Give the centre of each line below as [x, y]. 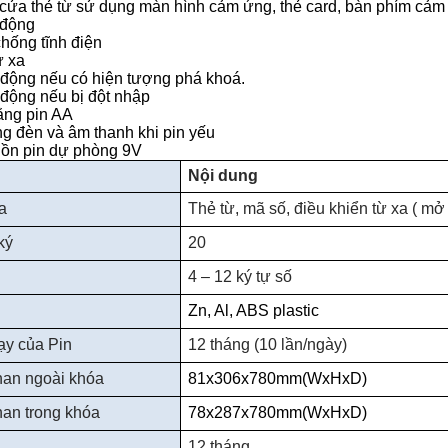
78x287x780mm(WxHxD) [277, 413]
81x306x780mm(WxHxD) [277, 379]
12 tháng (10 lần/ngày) [267, 345]
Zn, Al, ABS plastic [253, 311]
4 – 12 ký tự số [239, 277]
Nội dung [222, 176]
